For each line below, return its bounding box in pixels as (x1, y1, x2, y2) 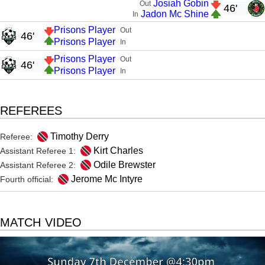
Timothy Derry (50, 131, 109, 141)
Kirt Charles (93, 146, 143, 156)
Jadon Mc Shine (141, 9, 209, 19)
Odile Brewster (93, 160, 156, 170)
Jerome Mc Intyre (71, 174, 143, 184)
